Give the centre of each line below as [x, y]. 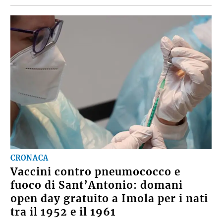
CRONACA [30, 158]
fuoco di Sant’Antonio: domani [97, 186]
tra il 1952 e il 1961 [63, 212]
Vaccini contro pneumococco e [96, 172]
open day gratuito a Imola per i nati [110, 199]
